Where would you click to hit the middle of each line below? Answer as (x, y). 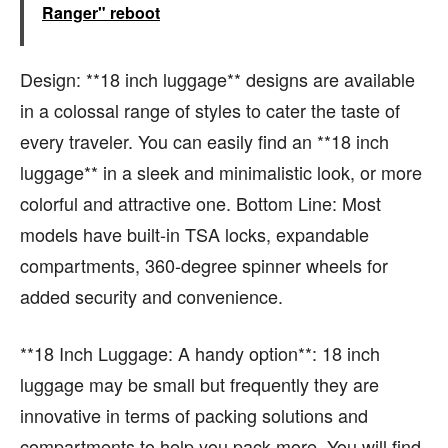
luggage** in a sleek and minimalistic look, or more (221, 172)
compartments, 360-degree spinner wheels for (204, 265)
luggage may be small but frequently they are (199, 384)
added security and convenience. (151, 296)
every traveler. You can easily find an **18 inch (204, 141)
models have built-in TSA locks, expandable (194, 234)
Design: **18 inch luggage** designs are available (217, 79)
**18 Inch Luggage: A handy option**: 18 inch (200, 353)
